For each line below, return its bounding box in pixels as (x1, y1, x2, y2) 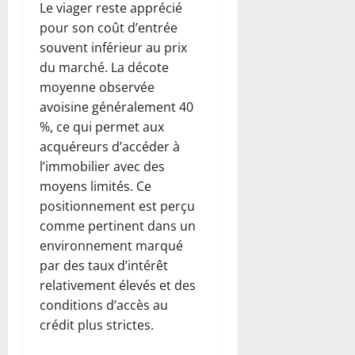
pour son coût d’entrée (40, 18, 177, 36)
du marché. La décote (40, 58, 169, 76)
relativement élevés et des (40, 276, 196, 294)
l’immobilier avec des (40, 157, 165, 175)
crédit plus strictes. (40, 315, 154, 334)
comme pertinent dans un (40, 216, 196, 235)
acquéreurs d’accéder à (40, 137, 180, 155)
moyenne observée (40, 78, 155, 96)
